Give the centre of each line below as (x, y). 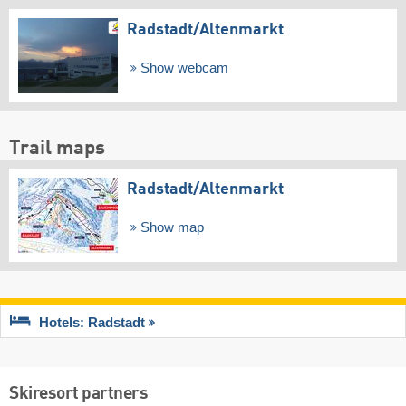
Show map (170, 227)
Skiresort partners (78, 395)
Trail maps (57, 148)
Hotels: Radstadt (92, 323)
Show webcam (182, 68)
